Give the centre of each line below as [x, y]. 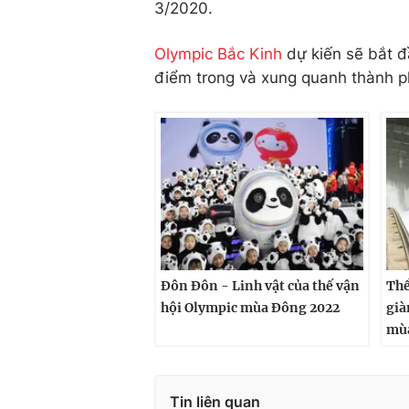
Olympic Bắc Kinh [218, 54]
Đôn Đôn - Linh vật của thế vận [260, 285]
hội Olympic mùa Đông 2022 [250, 307]
